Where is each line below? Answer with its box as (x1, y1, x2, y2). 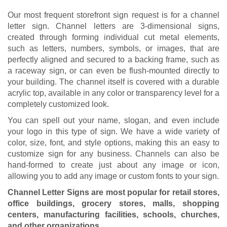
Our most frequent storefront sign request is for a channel (8, 10, 219, 19)
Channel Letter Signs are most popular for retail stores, (8, 187, 219, 197)
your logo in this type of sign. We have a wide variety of (8, 127, 219, 136)
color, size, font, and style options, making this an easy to (8, 138, 219, 147)
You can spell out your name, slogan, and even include (8, 116, 219, 125)
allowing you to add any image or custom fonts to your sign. (8, 171, 219, 180)
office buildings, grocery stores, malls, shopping (8, 199, 219, 208)
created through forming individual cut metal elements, (8, 32, 219, 42)
